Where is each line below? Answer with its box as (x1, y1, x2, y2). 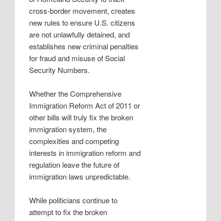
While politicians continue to (29, 195, 118, 206)
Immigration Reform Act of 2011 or (29, 100, 141, 110)
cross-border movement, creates (29, 5, 136, 16)
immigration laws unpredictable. (29, 171, 131, 182)
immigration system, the (29, 123, 107, 134)
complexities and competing (29, 135, 119, 146)
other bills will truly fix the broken (29, 111, 134, 122)
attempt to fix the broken (29, 207, 108, 218)
